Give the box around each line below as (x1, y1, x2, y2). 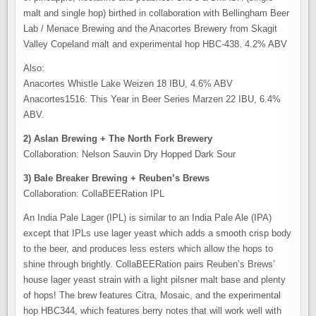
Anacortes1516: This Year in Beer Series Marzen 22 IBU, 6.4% (23, 94, 281, 104)
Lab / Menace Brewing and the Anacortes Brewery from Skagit (23, 23, 278, 34)
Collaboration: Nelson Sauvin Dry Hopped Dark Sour (23, 149, 236, 159)
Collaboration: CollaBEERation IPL (23, 188, 165, 199)
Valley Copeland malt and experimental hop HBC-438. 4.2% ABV (23, 39, 288, 49)
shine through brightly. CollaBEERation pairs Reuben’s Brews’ (23, 259, 276, 269)
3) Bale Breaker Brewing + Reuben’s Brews (23, 173, 210, 183)
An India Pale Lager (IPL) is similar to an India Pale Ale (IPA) (23, 212, 272, 223)
